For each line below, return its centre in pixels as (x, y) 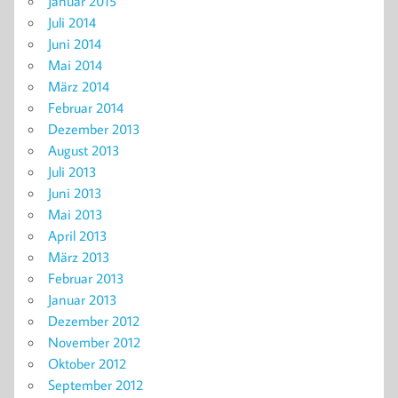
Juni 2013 (75, 192)
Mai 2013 (76, 214)
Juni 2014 (75, 43)
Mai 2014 (75, 64)
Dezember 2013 (94, 128)
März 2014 (79, 86)
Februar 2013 (86, 278)
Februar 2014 (86, 107)
